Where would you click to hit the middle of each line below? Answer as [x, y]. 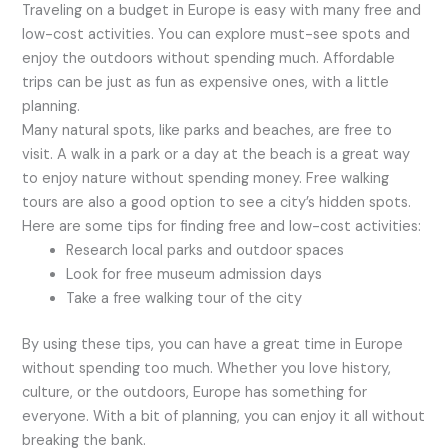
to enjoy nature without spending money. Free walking [206, 179]
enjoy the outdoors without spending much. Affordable [209, 59]
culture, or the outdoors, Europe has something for [195, 393]
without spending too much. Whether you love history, [207, 369]
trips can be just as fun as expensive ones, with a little [206, 83]
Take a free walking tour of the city [184, 299]
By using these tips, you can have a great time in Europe [213, 345]
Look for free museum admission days [194, 275]
